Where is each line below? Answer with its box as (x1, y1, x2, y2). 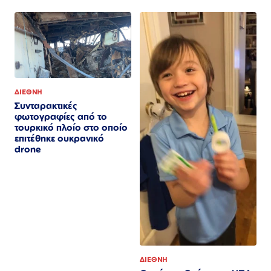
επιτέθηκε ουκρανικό (15, 132, 104, 144)
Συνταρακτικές (15, 99, 77, 111)
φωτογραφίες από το (15, 110, 107, 122)
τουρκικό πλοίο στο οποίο (15, 121, 128, 133)
